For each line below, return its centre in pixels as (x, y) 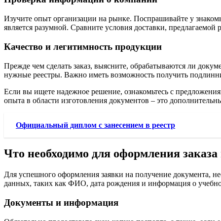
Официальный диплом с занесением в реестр (95, 125)
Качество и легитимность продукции (83, 46)
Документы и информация (61, 203)
